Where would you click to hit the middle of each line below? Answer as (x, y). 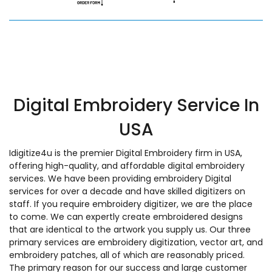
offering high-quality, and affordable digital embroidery (127, 165)
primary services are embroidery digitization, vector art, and (136, 242)
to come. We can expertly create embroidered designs (126, 216)
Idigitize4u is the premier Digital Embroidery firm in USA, (126, 153)
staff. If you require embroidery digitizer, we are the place (131, 204)
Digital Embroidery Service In (136, 105)
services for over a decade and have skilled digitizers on (127, 191)
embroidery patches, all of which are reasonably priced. (127, 255)
